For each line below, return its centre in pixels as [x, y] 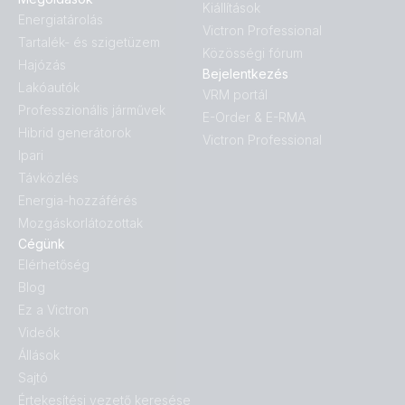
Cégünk [42, 244]
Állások [39, 355]
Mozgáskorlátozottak [80, 223]
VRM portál [235, 95]
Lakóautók [49, 88]
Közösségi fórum [253, 53]
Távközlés [48, 178]
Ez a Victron [53, 310]
